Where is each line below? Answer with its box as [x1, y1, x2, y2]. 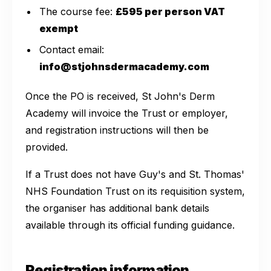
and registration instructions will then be [25, 123, 209, 136]
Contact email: [39, 43, 105, 56]
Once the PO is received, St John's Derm [25, 90, 215, 102]
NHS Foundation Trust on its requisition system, [25, 184, 245, 197]
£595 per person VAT [116, 5, 226, 18]
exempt [39, 22, 79, 34]
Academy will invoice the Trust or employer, [25, 106, 228, 119]
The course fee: [39, 5, 116, 18]
